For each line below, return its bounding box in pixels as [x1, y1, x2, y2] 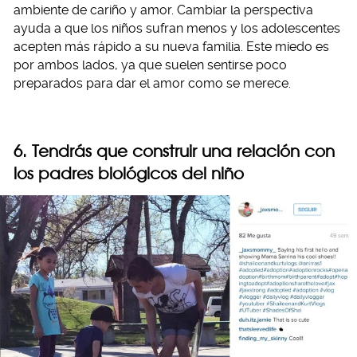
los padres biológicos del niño [14, 163, 244, 183]
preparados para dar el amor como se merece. [14, 75, 291, 91]
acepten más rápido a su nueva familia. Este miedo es [14, 38, 329, 54]
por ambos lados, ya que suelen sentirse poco [14, 57, 287, 73]
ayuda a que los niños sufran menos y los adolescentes [14, 20, 340, 36]
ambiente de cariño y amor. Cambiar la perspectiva [14, 2, 313, 18]
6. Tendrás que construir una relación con [14, 140, 335, 161]
